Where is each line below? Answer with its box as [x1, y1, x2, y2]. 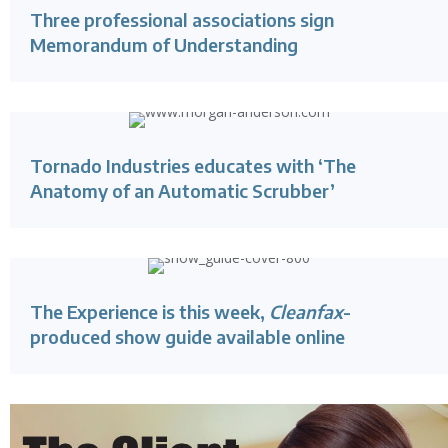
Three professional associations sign [30, 8, 334, 32]
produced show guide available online [30, 325, 345, 349]
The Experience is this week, [30, 300, 269, 324]
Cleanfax [269, 300, 343, 324]
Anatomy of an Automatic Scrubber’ [30, 179, 335, 203]
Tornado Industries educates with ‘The [30, 154, 356, 178]
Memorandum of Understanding [30, 33, 298, 57]
